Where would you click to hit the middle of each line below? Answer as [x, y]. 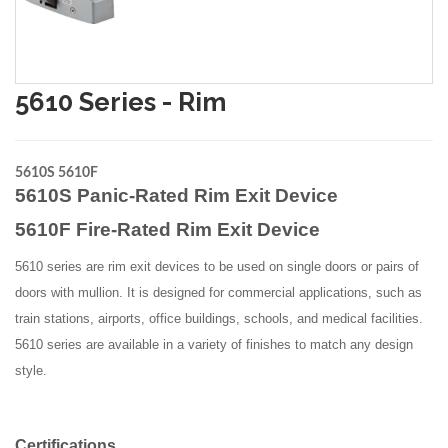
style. [31, 371]
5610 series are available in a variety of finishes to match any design [214, 345]
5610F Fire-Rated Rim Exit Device [167, 230]
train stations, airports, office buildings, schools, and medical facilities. [219, 319]
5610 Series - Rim [120, 102]
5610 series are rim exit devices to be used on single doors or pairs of [217, 267]
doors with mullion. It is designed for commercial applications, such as [218, 293]
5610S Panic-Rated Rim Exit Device [176, 196]
